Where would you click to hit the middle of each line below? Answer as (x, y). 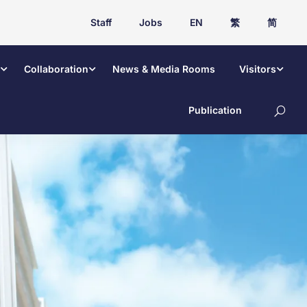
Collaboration (56, 69)
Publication (215, 110)
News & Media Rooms (164, 69)
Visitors (258, 69)
